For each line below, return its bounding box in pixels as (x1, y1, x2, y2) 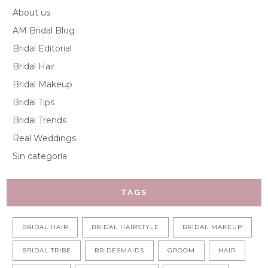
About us (13, 7, 51, 19)
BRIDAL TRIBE (22, 246, 72, 255)
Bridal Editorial (13, 43, 72, 54)
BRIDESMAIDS (95, 246, 145, 255)
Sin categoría (13, 151, 68, 162)
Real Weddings (13, 133, 77, 144)
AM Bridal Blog (13, 25, 75, 36)
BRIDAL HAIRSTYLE (92, 223, 160, 232)
